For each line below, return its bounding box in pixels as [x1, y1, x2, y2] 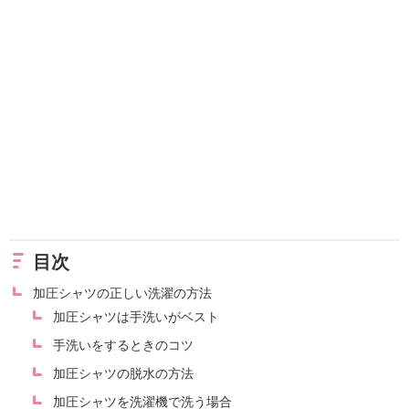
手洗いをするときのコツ [53, 337, 194, 352]
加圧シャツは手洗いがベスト [53, 309, 219, 324]
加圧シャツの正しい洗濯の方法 [33, 285, 212, 300]
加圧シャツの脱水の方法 [53, 365, 194, 381]
